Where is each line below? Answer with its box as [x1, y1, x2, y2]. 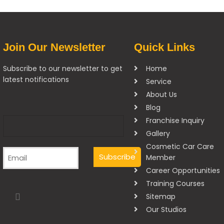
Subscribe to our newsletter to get [3, 63, 122, 73]
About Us [145, 89, 177, 99]
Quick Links [134, 40, 195, 53]
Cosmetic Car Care [145, 141, 214, 151]
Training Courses [145, 178, 204, 188]
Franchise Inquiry [145, 115, 204, 125]
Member [145, 152, 175, 162]
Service [145, 76, 171, 86]
